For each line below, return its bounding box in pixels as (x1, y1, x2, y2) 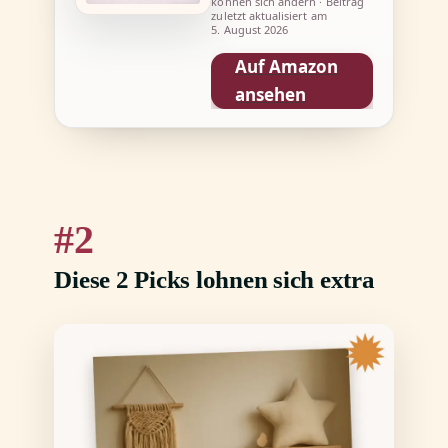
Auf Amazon (235, 54, 339, 78)
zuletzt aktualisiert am (211, 7, 327, 23)
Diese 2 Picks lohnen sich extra (54, 265, 375, 293)
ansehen (235, 82, 307, 106)
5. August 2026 (211, 21, 289, 37)
